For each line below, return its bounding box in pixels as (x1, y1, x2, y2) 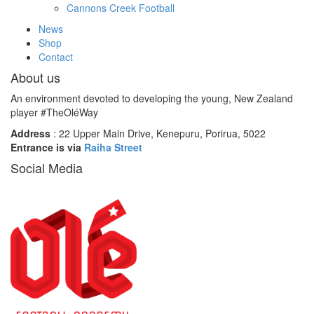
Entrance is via (11, 140, 84, 155)
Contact (39, 50, 73, 64)
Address (11, 126, 50, 141)
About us (11, 68, 60, 87)
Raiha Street (84, 140, 142, 155)
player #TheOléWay (11, 105, 98, 120)
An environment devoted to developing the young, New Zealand (11, 91, 293, 106)
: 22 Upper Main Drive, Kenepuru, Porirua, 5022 (50, 126, 266, 141)
